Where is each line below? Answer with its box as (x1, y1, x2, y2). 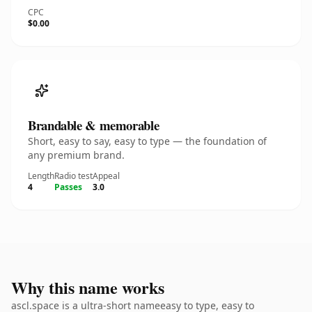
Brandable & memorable (28, 116, 159, 134)
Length (28, 170, 54, 182)
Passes (54, 181, 82, 193)
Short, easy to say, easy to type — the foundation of (28, 134, 267, 148)
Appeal (93, 170, 120, 182)
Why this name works (11, 275, 164, 299)
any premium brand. (28, 148, 125, 162)
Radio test (54, 170, 93, 182)
